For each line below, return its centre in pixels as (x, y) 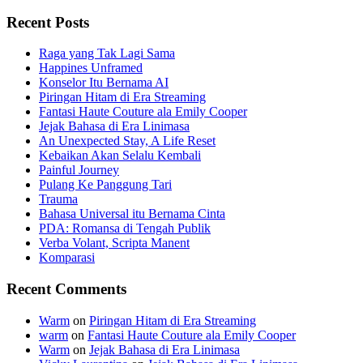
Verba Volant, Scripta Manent (114, 243)
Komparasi (67, 258)
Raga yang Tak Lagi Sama (107, 53)
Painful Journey (79, 170)
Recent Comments (66, 288)
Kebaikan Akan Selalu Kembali (120, 156)
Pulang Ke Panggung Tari (105, 185)
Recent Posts (48, 22)
